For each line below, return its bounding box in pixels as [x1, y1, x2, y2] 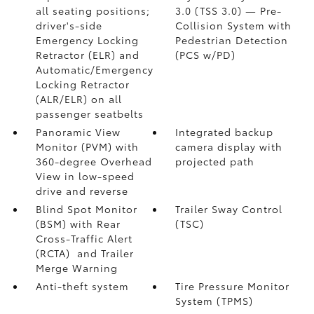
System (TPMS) [175, 294, 254, 308]
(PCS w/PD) [175, 48, 236, 62]
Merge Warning [35, 261, 118, 275]
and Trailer [73, 246, 134, 260]
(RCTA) [35, 246, 74, 260]
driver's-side [35, 18, 102, 32]
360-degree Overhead [35, 154, 152, 168]
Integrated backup [175, 125, 274, 139]
